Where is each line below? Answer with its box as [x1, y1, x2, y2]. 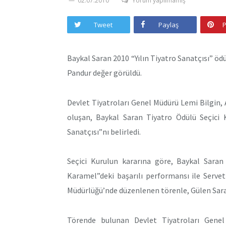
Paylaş [158, 20, 179, 29]
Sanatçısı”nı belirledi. [67, 126, 141, 137]
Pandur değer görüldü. [67, 68, 142, 78]
